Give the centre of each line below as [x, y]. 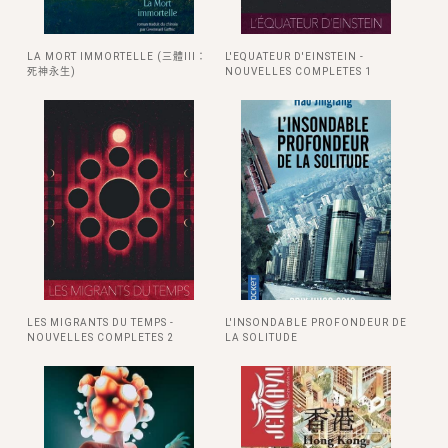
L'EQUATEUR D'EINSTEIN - [294, 56]
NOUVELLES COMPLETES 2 [100, 337]
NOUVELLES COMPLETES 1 [298, 71]
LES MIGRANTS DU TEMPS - [100, 322]
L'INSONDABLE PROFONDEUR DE [315, 322]
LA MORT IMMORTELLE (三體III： [117, 56]
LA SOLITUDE [261, 337]
